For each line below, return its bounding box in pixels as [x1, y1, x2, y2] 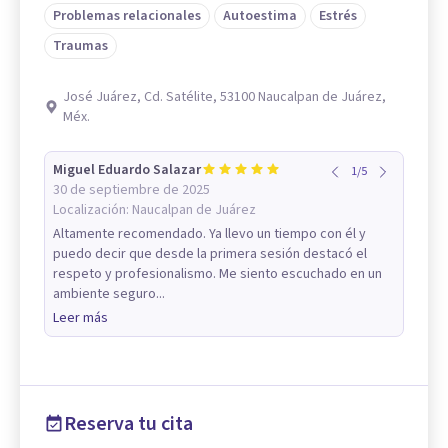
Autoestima [223, 6, 297, 26]
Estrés [319, 6, 357, 26]
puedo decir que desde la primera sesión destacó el [53, 244, 367, 264]
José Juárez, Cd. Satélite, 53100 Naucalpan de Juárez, [63, 87, 387, 107]
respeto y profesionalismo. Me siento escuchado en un [53, 264, 382, 284]
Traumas [53, 36, 108, 56]
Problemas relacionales [53, 6, 201, 26]
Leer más [53, 308, 108, 328]
